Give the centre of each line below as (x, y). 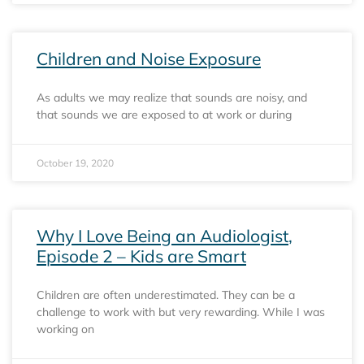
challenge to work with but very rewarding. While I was (181, 312)
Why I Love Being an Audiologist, (165, 235)
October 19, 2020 (75, 162)
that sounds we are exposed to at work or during (164, 114)
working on (65, 329)
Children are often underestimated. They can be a (166, 295)
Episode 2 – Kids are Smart (141, 256)
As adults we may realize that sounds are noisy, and (172, 97)
